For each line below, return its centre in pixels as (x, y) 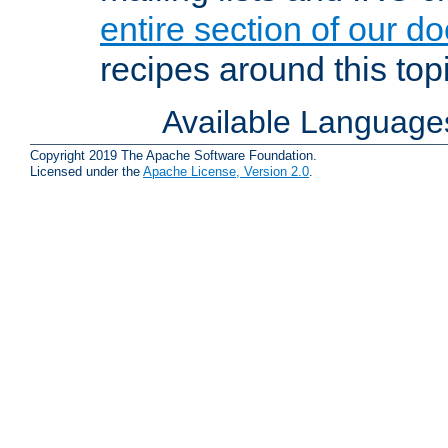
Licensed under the (86, 172)
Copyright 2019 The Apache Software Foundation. (173, 156)
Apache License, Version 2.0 (226, 172)
